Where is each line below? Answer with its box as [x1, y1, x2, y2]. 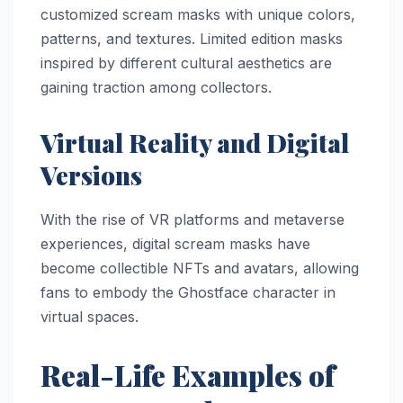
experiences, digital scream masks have [40, 234, 310, 253]
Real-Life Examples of [40, 354, 335, 394]
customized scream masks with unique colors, [40, 4, 355, 23]
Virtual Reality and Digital [40, 125, 349, 159]
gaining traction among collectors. [40, 77, 272, 96]
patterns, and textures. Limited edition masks [40, 29, 343, 48]
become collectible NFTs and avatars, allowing [40, 258, 359, 277]
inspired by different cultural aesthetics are [40, 53, 332, 72]
